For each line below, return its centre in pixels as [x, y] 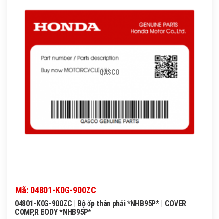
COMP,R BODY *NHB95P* [53, 212]
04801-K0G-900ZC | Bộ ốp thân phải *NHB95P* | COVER [100, 204]
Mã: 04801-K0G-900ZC [56, 190]
